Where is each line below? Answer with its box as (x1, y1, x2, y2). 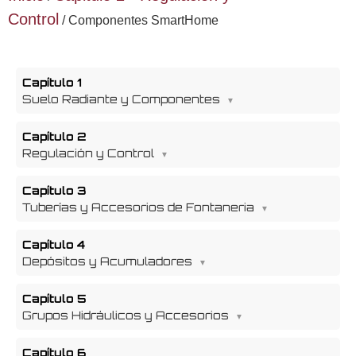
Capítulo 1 (22, 75, 81, 89)
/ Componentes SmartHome (59, 14, 219, 27)
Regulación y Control (22, 146, 154, 160)
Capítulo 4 (22, 238, 85, 251)
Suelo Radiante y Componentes (22, 92, 220, 106)
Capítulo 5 (22, 292, 87, 305)
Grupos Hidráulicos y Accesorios (22, 308, 229, 322)
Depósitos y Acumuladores (22, 254, 192, 268)
